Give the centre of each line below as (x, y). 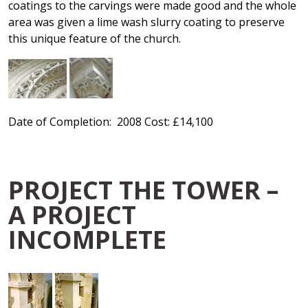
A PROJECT (72, 214)
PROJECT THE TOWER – (143, 190)
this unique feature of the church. (95, 39)
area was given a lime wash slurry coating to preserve (146, 22)
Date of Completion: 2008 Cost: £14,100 (111, 121)
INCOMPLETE (87, 239)
